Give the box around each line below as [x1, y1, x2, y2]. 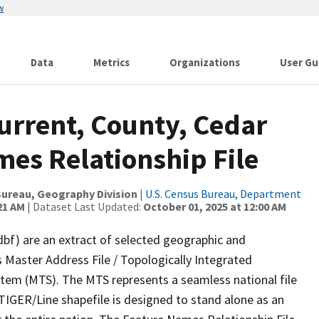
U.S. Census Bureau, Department [145, 187, 301, 201]
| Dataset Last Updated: [25, 199, 143, 214]
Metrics [93, 56, 130, 69]
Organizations [169, 56, 240, 69]
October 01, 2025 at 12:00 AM [143, 199, 286, 214]
